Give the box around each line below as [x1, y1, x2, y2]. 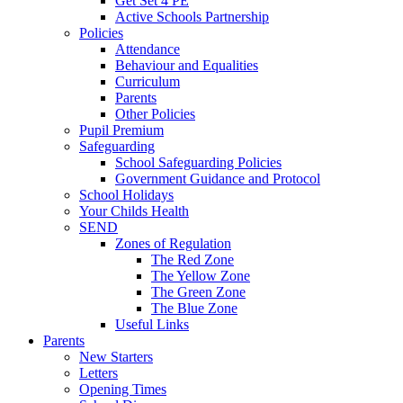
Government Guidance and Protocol [115, 171, 320, 187]
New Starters [79, 349, 153, 365]
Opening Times [79, 381, 166, 398]
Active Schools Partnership [115, 9, 269, 25]
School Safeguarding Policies [115, 155, 282, 171]
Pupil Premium [79, 122, 164, 139]
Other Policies [115, 106, 195, 122]
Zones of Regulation [115, 236, 231, 252]
